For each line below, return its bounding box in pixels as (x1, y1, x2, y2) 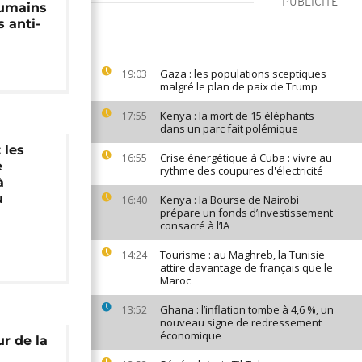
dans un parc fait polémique (160, 121, 298, 136)
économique (160, 328, 221, 343)
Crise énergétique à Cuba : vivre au (160, 150, 332, 165)
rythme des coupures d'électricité (160, 163, 323, 178)
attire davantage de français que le (160, 260, 333, 275)
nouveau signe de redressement (160, 315, 322, 330)
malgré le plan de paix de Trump (160, 79, 318, 94)
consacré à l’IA (160, 218, 229, 233)
